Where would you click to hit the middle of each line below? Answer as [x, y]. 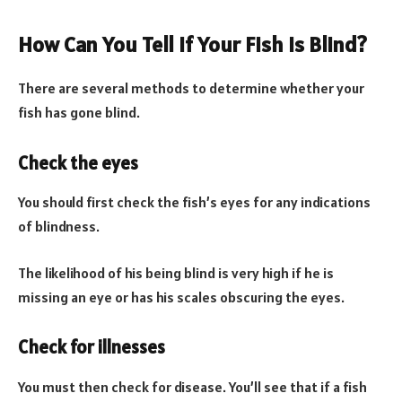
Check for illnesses [92, 348]
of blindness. [59, 227]
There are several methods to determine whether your [191, 88]
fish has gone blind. [79, 113]
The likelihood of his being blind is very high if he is [176, 272]
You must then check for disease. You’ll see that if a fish [192, 386]
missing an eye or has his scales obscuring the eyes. [181, 297]
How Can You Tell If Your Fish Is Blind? [192, 45]
